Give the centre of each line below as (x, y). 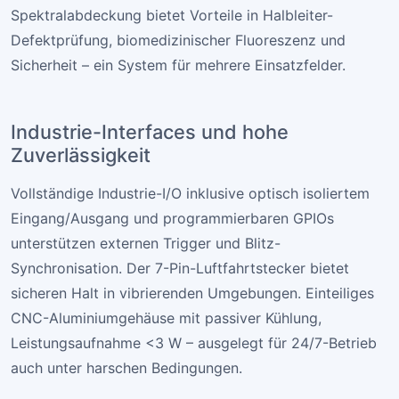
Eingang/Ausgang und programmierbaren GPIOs (172, 219)
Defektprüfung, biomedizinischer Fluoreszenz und (178, 41)
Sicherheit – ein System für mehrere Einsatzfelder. (178, 65)
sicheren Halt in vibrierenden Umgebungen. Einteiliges (192, 293)
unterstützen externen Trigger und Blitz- (146, 244)
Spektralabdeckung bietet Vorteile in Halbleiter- (172, 16)
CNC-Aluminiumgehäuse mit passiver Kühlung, (166, 318)
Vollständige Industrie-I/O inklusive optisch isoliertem (190, 194)
